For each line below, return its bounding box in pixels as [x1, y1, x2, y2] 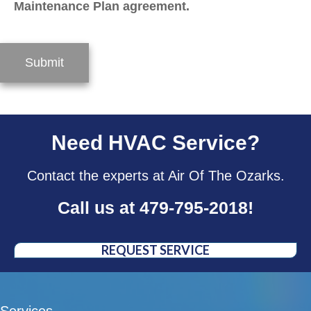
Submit [25, 56, 64, 70]
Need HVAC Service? [51, 131, 260, 155]
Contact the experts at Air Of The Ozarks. [26, 168, 285, 184]
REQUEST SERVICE [101, 242, 210, 258]
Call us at [58, 198, 140, 218]
